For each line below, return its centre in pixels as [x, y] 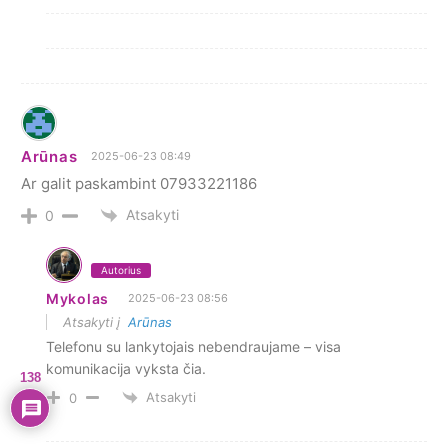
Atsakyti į [95, 321]
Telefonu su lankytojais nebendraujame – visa [193, 346]
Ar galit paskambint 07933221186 [139, 183]
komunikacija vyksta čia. [126, 368]
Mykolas [77, 298]
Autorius [121, 269]
